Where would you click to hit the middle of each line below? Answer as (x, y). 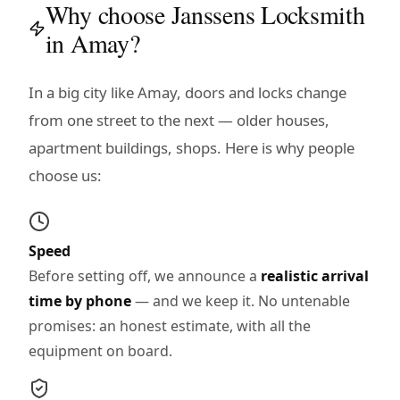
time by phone (80, 300)
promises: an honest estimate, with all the (170, 325)
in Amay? (92, 42)
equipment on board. (100, 350)
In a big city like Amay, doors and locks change (187, 92)
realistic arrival (315, 275)
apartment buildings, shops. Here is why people (192, 147)
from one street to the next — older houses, (179, 120)
